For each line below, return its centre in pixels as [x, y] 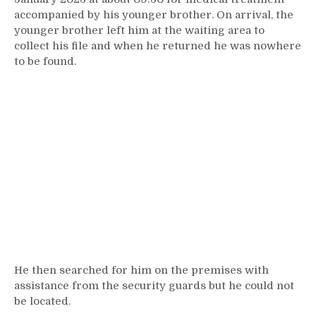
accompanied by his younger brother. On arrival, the [154, 15]
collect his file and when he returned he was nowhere [158, 46]
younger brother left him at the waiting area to [139, 30]
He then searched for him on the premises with [141, 270]
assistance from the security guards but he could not [154, 286]
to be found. [45, 61]
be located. [42, 301]
